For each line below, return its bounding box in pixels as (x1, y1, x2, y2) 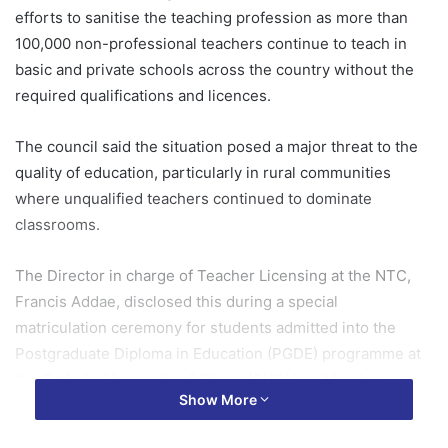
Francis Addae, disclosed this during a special (15, 291, 338, 311)
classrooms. (15, 214, 100, 234)
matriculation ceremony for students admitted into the (15, 317, 396, 337)
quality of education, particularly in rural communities (15, 162, 391, 182)
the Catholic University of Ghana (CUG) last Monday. (15, 369, 382, 389)
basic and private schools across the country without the (15, 59, 414, 79)
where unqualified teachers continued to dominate (15, 188, 372, 208)
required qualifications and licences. (15, 85, 271, 105)
